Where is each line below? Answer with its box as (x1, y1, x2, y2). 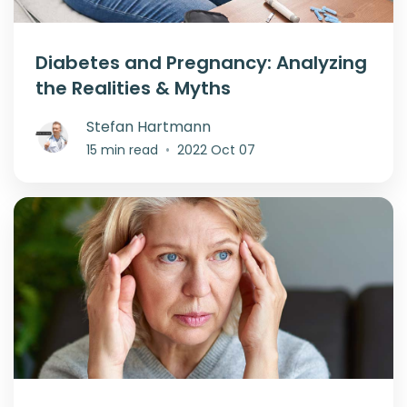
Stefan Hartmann (86, 115, 211, 137)
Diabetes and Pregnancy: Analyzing (35, 49, 367, 75)
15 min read (86, 140, 158, 159)
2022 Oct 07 (177, 140, 255, 159)
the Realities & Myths (35, 74, 231, 101)
